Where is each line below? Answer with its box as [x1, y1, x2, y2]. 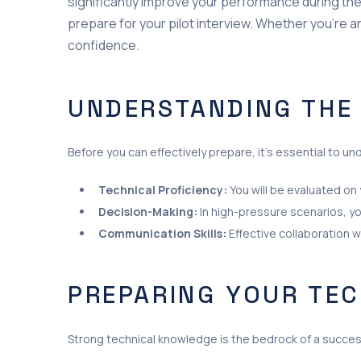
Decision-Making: [98, 204, 197, 219]
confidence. [68, 35, 139, 54]
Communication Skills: [98, 226, 226, 241]
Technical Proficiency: [98, 182, 227, 197]
